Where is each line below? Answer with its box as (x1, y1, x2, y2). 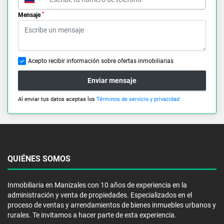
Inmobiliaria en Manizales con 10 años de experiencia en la (7, 181, 187, 189)
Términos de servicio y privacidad (96, 96, 179, 103)
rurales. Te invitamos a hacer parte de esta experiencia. (7, 211, 176, 219)
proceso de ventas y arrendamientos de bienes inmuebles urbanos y (7, 201, 216, 209)
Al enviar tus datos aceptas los (18, 96, 96, 103)
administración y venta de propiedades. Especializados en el (7, 191, 192, 199)
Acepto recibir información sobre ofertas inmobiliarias (28, 57, 173, 65)
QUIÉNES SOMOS (7, 154, 70, 164)
